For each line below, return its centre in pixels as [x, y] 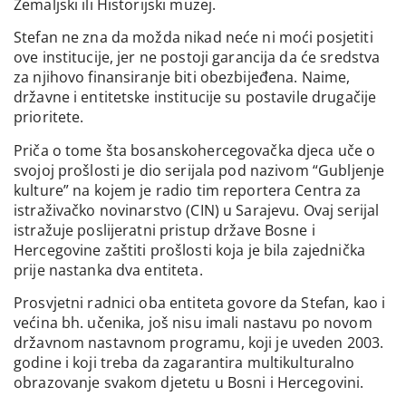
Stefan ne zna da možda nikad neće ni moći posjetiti [193, 38]
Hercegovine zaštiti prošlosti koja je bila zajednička [189, 250]
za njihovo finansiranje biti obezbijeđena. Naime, [182, 77]
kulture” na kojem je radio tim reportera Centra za [188, 190]
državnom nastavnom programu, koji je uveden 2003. [199, 343]
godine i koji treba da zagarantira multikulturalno [184, 363]
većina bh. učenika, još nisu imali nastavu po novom [193, 323]
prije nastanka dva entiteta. [108, 270]
